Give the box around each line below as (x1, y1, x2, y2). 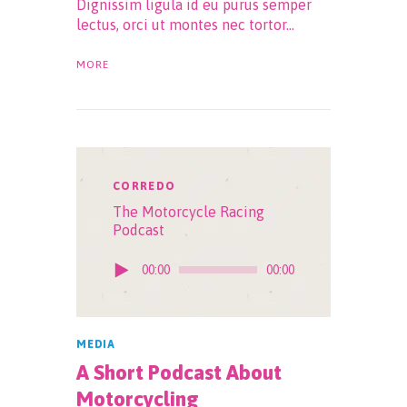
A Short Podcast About (76, 360, 282, 384)
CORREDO (113, 180, 176, 194)
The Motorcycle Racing (113, 203, 264, 220)
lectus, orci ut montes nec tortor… (76, 16, 294, 34)
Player (112, 253, 154, 270)
